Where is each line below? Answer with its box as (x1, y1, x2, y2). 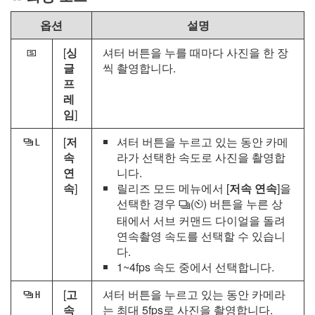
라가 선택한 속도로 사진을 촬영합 (117, 149, 285, 166)
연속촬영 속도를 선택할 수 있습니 (117, 228, 285, 245)
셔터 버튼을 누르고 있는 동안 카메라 (103, 286, 285, 303)
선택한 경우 (117, 195, 179, 212)
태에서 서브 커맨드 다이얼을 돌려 (117, 212, 285, 229)
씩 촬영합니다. (103, 60, 176, 77)
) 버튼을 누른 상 (203, 195, 283, 212)
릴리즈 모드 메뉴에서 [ (117, 180, 229, 197)
